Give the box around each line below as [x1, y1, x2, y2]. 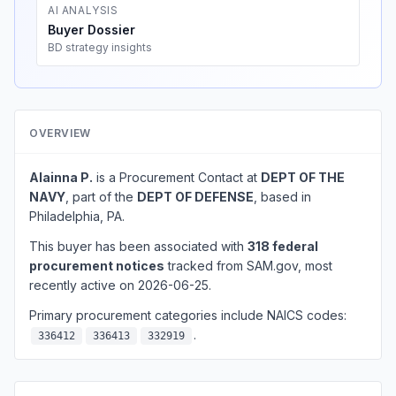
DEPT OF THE [261, 170, 345, 185]
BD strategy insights [48, 41, 152, 54]
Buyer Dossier [48, 22, 135, 37]
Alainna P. [29, 170, 93, 185]
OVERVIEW [29, 126, 91, 140]
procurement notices [29, 258, 164, 273]
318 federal [247, 239, 318, 254]
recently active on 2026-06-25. [29, 278, 211, 293]
